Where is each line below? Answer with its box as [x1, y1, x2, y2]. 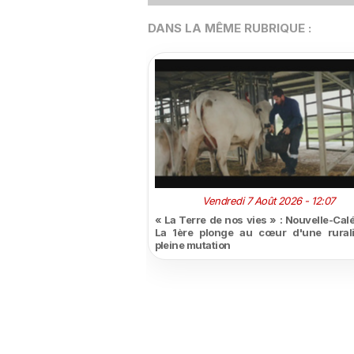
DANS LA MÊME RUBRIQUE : [147, 21, 311, 36]
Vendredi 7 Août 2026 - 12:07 [202, 194, 335, 208]
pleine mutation [154, 239, 231, 252]
